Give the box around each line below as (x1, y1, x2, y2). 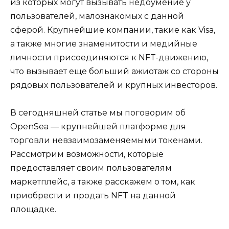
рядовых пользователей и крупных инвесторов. (10, 80, 217, 90)
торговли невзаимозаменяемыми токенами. (10, 135, 202, 146)
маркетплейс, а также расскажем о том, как (10, 177, 195, 187)
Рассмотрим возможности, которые (10, 149, 164, 159)
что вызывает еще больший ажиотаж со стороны (10, 66, 219, 76)
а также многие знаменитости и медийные (10, 38, 197, 49)
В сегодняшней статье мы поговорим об (10, 108, 186, 118)
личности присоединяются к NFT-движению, (10, 52, 208, 62)
